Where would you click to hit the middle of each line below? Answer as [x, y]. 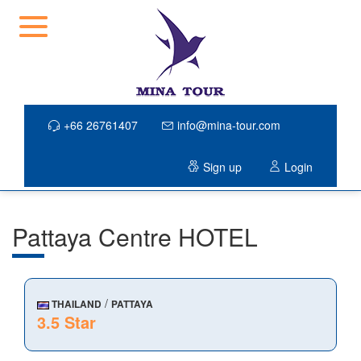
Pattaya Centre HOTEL [135, 237]
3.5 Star [66, 322]
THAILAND [75, 304]
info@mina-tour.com [229, 125]
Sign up [222, 167]
